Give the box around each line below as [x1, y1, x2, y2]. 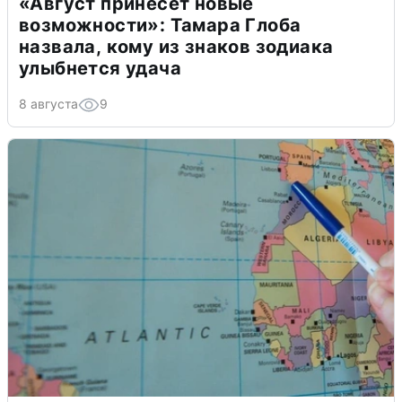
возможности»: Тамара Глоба [19, 14, 301, 37]
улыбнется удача [19, 57, 181, 80]
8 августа [19, 96, 78, 112]
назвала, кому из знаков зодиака [19, 36, 334, 58]
